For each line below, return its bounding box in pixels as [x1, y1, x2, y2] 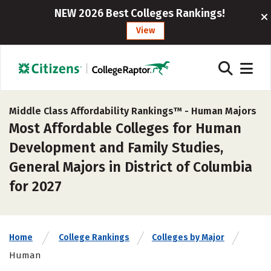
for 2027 [9, 178, 62, 195]
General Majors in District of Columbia [9, 158, 252, 175]
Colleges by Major [152, 232, 224, 243]
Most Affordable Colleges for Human [9, 120, 241, 137]
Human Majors [191, 105, 256, 117]
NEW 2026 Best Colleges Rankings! [54, 7, 225, 20]
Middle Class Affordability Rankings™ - [9, 105, 191, 117]
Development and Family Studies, [9, 139, 223, 156]
